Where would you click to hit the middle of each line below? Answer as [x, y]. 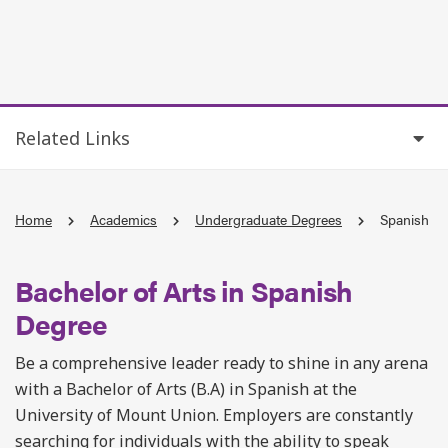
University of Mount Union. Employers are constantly [214, 415]
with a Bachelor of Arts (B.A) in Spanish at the [186, 389]
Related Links [72, 138]
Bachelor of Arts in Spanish [184, 290]
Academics [123, 219]
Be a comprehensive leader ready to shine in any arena [221, 363]
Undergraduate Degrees [268, 219]
